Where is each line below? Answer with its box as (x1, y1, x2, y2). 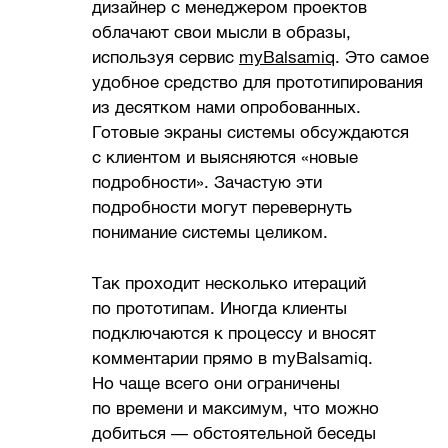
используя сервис (92, 48, 240, 68)
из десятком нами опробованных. (92, 98, 362, 118)
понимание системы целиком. (92, 223, 329, 243)
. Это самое (335, 48, 430, 68)
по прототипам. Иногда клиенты (92, 298, 348, 318)
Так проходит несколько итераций (92, 273, 367, 293)
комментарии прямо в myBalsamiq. (92, 348, 374, 368)
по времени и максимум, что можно (92, 398, 380, 418)
